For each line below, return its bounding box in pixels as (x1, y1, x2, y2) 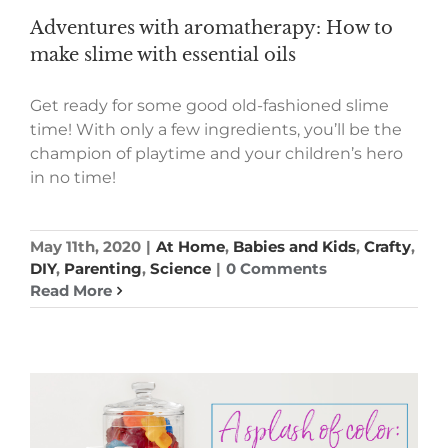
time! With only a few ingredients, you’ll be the (30, 120, 402, 140)
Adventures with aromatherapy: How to (30, 17, 393, 40)
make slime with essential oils (30, 44, 296, 67)
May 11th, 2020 (30, 237, 141, 257)
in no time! (30, 168, 116, 188)
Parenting (64, 259, 142, 279)
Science (150, 259, 211, 279)
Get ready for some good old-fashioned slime (30, 96, 389, 116)
